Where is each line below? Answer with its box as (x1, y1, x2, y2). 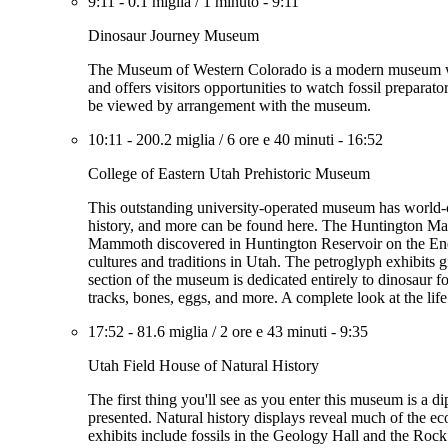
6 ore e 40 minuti (227, 131, 334, 148)
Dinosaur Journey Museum (88, 27, 259, 44)
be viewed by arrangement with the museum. (88, 97, 371, 114)
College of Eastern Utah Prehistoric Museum (88, 165, 370, 182)
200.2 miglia (136, 131, 215, 148)
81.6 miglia (137, 323, 208, 340)
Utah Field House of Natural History (88, 357, 319, 374)
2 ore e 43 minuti (220, 323, 327, 340)
